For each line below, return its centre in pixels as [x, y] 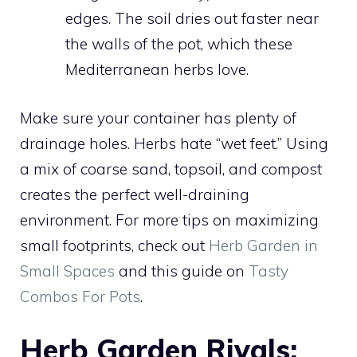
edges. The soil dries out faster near [192, 18]
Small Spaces [67, 271]
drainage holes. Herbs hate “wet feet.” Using [174, 143]
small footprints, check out [114, 245]
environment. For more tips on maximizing [169, 220]
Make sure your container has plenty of [158, 118]
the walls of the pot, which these [179, 44]
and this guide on [182, 271]
